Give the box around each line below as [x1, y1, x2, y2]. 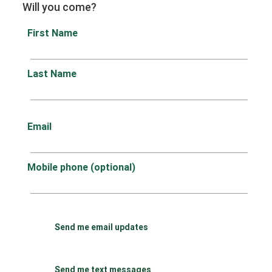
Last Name [27, 67, 76, 80]
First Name [27, 27, 78, 39]
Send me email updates [54, 222, 148, 233]
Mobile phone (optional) [27, 161, 135, 173]
